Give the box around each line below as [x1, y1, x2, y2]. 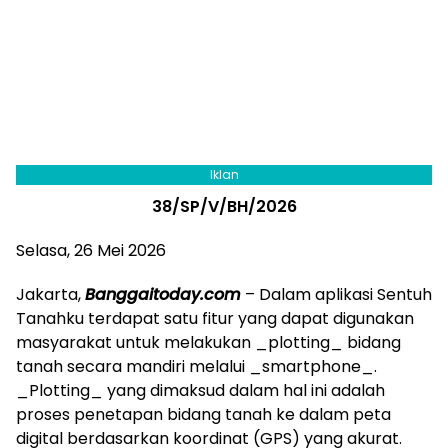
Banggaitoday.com [85, 283, 241, 307]
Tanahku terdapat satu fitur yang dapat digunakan [16, 307, 414, 331]
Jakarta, [16, 283, 85, 307]
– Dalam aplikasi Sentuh [241, 283, 432, 307]
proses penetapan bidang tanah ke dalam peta [16, 403, 391, 427]
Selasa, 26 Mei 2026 [16, 239, 166, 263]
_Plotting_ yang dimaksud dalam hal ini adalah [16, 379, 385, 403]
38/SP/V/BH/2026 [151, 195, 297, 219]
